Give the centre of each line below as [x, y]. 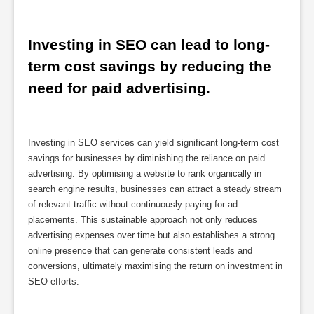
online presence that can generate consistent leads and [140, 251]
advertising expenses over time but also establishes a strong [151, 235]
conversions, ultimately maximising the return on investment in [155, 266]
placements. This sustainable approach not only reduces [143, 220]
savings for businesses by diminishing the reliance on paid [146, 158]
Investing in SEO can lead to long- [149, 45]
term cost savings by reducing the [150, 67]
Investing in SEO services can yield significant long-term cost [153, 143]
